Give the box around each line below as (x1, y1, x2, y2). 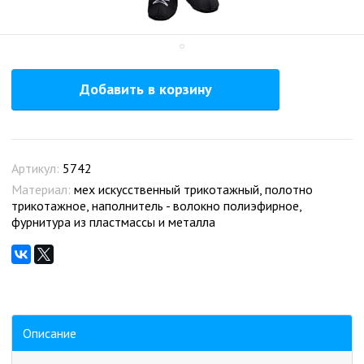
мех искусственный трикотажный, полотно (74, 181, 313, 197)
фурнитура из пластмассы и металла (11, 214, 215, 230)
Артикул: (11, 160, 63, 176)
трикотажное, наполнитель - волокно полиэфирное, (11, 197, 301, 214)
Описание (22, 325, 76, 341)
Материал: (11, 181, 74, 197)
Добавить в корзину (79, 80, 212, 98)
